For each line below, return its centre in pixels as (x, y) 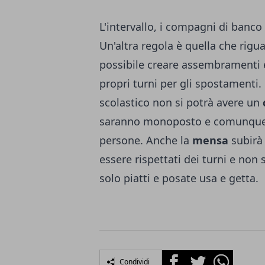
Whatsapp (232, 256)
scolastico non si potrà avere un (181, 102)
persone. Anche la (146, 140)
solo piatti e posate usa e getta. (179, 178)
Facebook (183, 256)
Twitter (201, 256)
